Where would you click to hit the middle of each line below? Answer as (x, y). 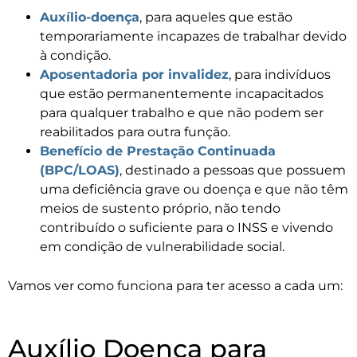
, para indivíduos (280, 75)
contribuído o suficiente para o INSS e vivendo (186, 228)
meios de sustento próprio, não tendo (160, 209)
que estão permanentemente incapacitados (182, 94)
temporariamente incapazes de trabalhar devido (193, 37)
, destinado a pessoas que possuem (233, 171)
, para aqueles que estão (216, 18)
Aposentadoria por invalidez (134, 75)
